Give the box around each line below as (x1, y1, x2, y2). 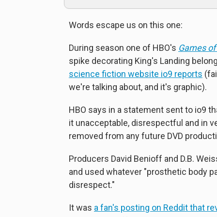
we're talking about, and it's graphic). (69, 81, 207, 92)
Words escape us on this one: (69, 19, 183, 30)
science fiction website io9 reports (69, 68, 202, 79)
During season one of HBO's (69, 42, 178, 53)
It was (69, 202, 94, 213)
